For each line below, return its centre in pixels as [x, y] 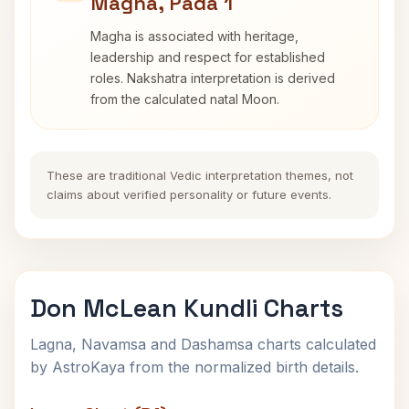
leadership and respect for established [208, 57]
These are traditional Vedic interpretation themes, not [200, 175]
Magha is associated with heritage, [194, 36]
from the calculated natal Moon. [185, 99]
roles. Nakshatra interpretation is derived [213, 78]
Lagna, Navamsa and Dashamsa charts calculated [203, 344]
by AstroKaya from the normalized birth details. [194, 367]
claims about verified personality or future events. [189, 194]
